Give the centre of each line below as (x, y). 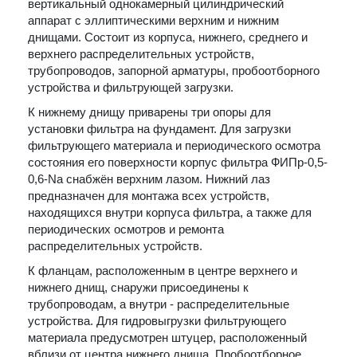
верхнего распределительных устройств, (141, 54)
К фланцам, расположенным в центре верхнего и (163, 271)
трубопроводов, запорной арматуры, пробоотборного (174, 71)
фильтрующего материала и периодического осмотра (174, 145)
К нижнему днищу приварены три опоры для (149, 112)
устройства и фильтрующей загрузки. (131, 87)
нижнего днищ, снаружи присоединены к (138, 287)
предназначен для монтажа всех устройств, (149, 196)
